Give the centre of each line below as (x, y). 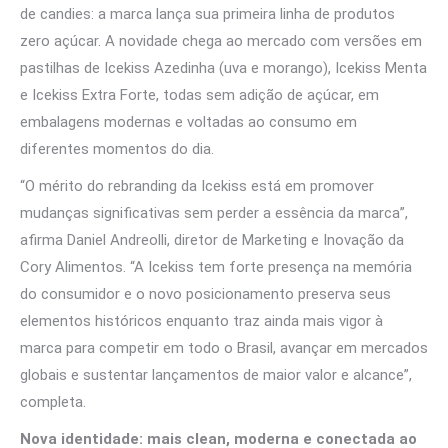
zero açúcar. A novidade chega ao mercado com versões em (221, 41)
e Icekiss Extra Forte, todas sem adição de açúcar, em (199, 95)
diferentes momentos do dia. (117, 149)
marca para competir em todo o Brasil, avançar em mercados (224, 348)
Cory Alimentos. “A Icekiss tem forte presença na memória (216, 267)
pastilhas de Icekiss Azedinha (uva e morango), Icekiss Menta (223, 68)
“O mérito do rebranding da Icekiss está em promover (197, 186)
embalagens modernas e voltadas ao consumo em (188, 122)
